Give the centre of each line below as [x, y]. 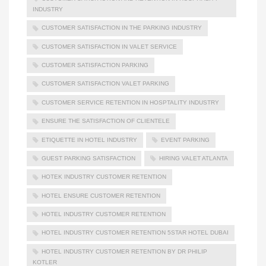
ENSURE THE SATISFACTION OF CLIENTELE [106, 121]
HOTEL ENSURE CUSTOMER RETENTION [101, 195]
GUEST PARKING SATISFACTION [88, 158]
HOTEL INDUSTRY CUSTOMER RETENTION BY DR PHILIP [124, 251]
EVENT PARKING [185, 140]
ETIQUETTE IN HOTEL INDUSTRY [89, 140]
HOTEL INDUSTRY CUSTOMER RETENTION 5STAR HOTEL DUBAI [135, 233]
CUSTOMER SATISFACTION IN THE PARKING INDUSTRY [122, 28]
